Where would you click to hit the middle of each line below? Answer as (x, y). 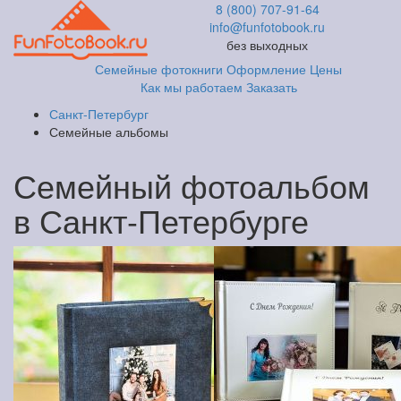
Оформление (266, 69)
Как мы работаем (191, 87)
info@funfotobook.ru (268, 27)
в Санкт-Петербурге (161, 220)
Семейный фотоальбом (192, 185)
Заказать (271, 87)
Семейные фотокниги (159, 69)
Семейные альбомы (109, 132)
